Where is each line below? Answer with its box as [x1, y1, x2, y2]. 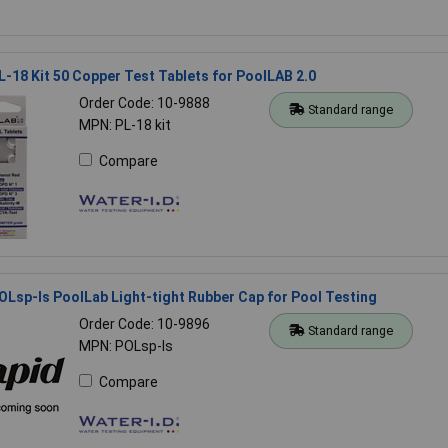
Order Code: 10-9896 [78, 315, 210, 332]
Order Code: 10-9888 [78, 94, 210, 111]
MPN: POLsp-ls [78, 337, 173, 354]
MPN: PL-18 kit [78, 116, 171, 133]
